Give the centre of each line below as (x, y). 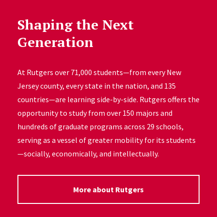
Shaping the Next (75, 24)
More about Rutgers (108, 189)
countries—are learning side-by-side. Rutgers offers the (108, 99)
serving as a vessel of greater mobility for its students (106, 140)
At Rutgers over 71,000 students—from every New (99, 72)
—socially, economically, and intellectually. (88, 154)
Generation (55, 42)
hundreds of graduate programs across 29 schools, (100, 126)
